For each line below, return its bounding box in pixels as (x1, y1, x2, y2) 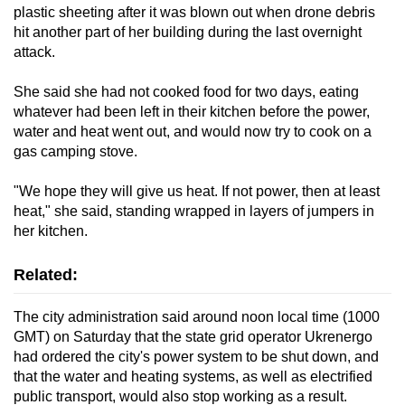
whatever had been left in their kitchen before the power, (14, 104, 370, 120)
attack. (14, 44, 55, 61)
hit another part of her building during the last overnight (14, 24, 362, 41)
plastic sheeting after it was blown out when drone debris (14, 5, 375, 21)
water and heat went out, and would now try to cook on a (14, 124, 372, 140)
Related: (14, 266, 78, 285)
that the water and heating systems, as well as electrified (14, 369, 372, 385)
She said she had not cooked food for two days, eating (14, 84, 359, 100)
